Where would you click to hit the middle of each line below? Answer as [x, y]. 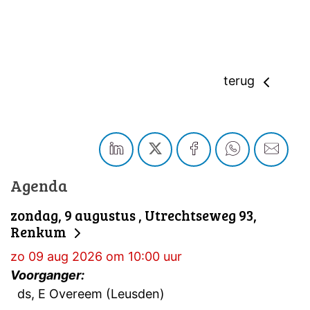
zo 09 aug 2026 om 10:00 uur [96, 257]
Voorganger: [49, 275]
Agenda [39, 185]
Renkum [40, 231]
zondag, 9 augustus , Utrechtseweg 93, [134, 215]
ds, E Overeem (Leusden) [89, 294]
